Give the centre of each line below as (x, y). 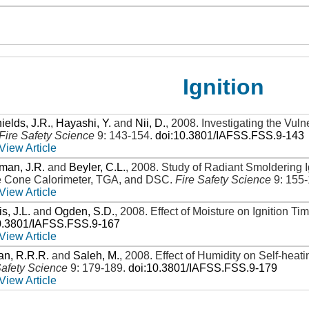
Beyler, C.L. (98, 167)
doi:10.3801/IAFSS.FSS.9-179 (203, 268)
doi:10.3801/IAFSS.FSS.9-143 (230, 136)
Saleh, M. (97, 256)
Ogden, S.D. (85, 211)
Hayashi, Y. (84, 123)
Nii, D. (151, 123)
